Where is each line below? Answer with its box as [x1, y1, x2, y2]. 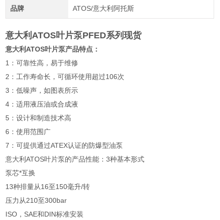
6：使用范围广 [5, 128, 51, 136]
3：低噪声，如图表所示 [5, 86, 79, 95]
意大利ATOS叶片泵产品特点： [5, 45, 100, 54]
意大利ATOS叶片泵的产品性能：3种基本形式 [5, 155, 145, 164]
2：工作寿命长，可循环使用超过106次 [5, 73, 125, 81]
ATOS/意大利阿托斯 [72, 4, 134, 13]
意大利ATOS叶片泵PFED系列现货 [5, 30, 142, 41]
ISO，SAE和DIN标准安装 [5, 210, 84, 219]
